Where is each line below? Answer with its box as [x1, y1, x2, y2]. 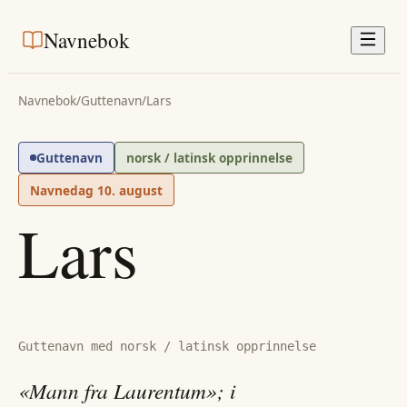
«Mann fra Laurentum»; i [18, 375, 235, 404]
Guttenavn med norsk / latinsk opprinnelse [18, 339, 316, 354]
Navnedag [30, 181, 97, 199]
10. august [97, 181, 163, 199]
